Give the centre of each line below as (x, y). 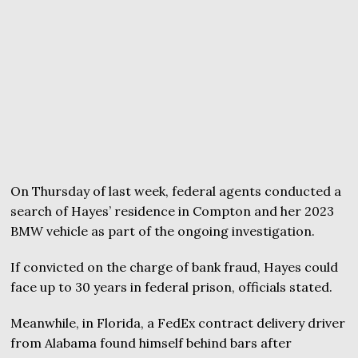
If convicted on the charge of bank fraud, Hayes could (175, 267)
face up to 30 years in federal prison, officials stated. (172, 286)
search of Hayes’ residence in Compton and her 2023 (173, 211)
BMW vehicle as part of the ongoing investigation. (163, 231)
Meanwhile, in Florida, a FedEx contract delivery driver (178, 322)
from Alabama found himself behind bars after (151, 342)
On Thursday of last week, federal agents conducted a (176, 191)
